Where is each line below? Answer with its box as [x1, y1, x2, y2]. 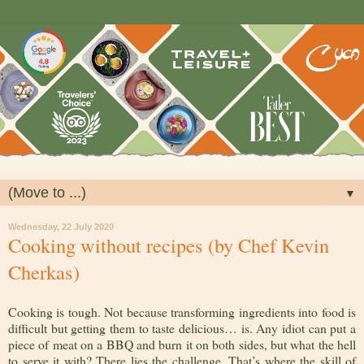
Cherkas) [8, 258, 80, 285]
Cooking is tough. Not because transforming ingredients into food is [8, 303, 356, 321]
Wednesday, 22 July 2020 [8, 221, 114, 232]
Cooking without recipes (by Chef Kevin [8, 231, 329, 258]
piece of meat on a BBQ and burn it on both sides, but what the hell [8, 336, 356, 353]
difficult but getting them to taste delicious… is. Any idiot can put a [8, 319, 356, 337]
